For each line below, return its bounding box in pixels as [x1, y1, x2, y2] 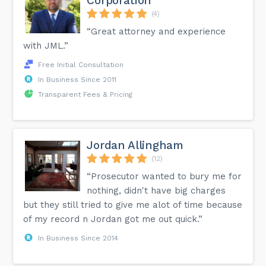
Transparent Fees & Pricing [38, 90, 133, 99]
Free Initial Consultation [38, 60, 124, 69]
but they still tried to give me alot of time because [23, 199, 243, 210]
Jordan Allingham [87, 138, 183, 152]
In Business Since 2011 [38, 75, 117, 84]
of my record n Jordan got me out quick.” [23, 213, 203, 224]
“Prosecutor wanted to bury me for [87, 170, 242, 182]
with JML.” [23, 40, 69, 51]
